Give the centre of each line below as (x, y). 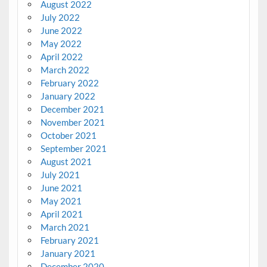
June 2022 (61, 30)
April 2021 (61, 214)
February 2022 (69, 83)
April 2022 (61, 56)
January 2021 (68, 253)
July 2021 (60, 174)
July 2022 (60, 17)
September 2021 (73, 148)
